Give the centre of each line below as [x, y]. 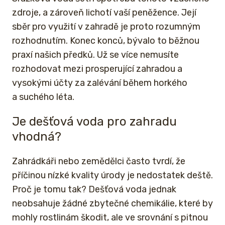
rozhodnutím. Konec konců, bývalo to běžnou [106, 41]
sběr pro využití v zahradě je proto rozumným [106, 27]
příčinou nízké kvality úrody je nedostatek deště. [113, 176]
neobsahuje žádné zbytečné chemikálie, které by [113, 204]
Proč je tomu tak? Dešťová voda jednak [94, 190]
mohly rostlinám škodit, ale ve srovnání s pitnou [110, 218]
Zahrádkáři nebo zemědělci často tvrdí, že [99, 161]
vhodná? [37, 137]
